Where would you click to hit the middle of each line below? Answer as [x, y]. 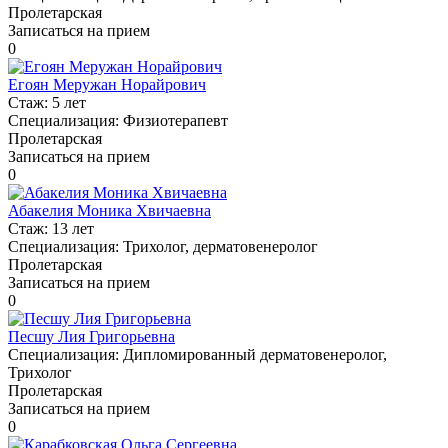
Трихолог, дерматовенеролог [220, 246]
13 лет [73, 228]
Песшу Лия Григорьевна [91, 336]
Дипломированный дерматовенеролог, [255, 354]
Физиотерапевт [175, 120]
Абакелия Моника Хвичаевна [109, 210]
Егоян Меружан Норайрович [107, 84]
